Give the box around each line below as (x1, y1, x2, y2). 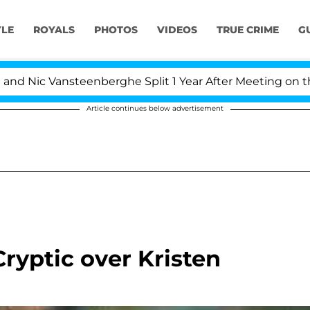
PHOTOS (93, 24, 138, 37)
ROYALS (33, 24, 75, 37)
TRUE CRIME (216, 24, 279, 37)
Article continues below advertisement (86, 104, 224, 113)
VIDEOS (156, 24, 197, 37)
